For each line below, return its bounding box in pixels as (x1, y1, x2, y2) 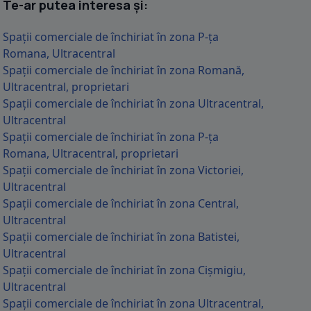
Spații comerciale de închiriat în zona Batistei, (3, 229, 239, 244)
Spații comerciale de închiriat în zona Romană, (3, 62, 244, 78)
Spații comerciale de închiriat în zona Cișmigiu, (3, 262, 246, 278)
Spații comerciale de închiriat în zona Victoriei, (3, 162, 244, 178)
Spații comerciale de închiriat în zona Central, (3, 196, 239, 211)
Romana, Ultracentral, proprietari (3, 146, 178, 161)
